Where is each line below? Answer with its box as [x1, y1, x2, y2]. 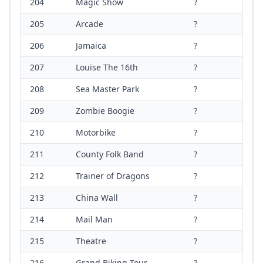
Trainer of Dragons [76, 170, 150, 182]
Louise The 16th [76, 62, 138, 73]
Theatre [76, 235, 106, 247]
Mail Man [76, 214, 113, 225]
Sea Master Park [76, 83, 139, 95]
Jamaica [76, 40, 106, 52]
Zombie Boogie [76, 105, 134, 117]
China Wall [76, 192, 118, 204]
